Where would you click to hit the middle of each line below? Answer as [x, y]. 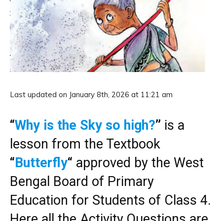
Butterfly [41, 163]
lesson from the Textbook [85, 144]
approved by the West [138, 163]
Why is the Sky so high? [85, 125]
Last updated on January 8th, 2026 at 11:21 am [91, 94]
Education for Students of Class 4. [110, 200]
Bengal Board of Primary [82, 182]
